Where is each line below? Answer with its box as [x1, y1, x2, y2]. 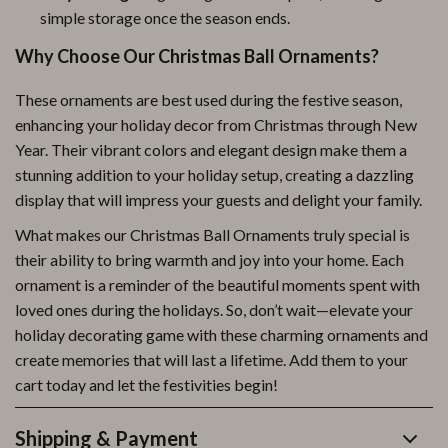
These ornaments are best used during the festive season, [15, 90, 402, 109]
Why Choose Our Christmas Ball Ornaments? [15, 45, 379, 67]
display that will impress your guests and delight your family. [15, 190, 422, 209]
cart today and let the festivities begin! [15, 375, 278, 394]
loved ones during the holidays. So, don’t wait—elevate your [15, 300, 413, 319]
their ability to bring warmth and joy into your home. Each [15, 250, 404, 269]
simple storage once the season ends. [40, 8, 290, 27]
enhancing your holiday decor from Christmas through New [15, 115, 417, 134]
